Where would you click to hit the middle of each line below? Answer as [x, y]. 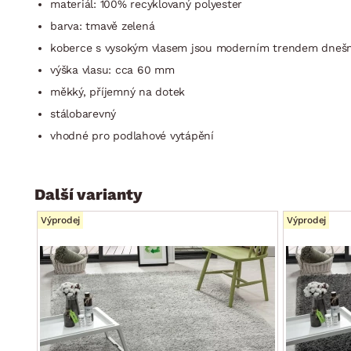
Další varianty [89, 194]
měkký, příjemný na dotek [118, 91]
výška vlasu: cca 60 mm [112, 69]
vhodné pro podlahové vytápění [132, 135]
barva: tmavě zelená [103, 25]
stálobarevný [83, 113]
